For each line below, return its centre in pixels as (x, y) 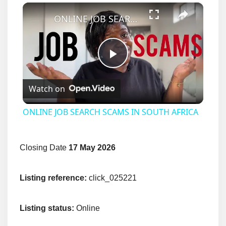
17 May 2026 (92, 148)
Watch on (47, 89)
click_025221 (112, 178)
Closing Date (44, 148)
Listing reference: (53, 178)
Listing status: (47, 208)
